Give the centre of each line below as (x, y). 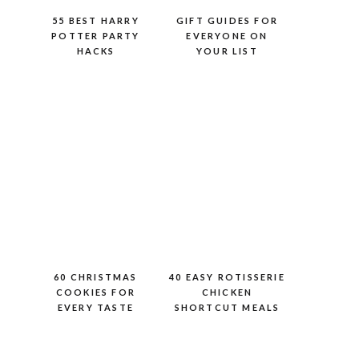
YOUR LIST (227, 51)
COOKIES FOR (96, 292)
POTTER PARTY (96, 36)
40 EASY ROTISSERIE (227, 277)
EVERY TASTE (96, 307)
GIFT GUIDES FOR (227, 20)
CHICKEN (227, 292)
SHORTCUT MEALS (227, 307)
